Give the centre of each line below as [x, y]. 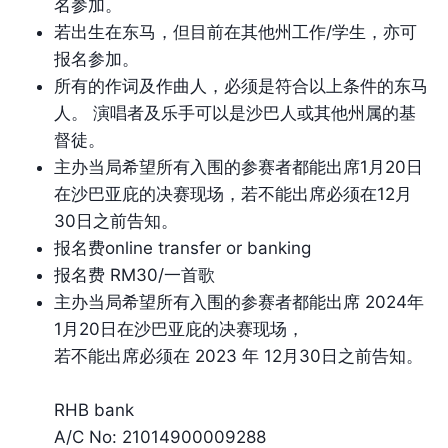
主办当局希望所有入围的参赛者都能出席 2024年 [239, 301]
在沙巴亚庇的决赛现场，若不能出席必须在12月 [233, 193]
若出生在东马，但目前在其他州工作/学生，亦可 [235, 31]
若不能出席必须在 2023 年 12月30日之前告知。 [238, 355]
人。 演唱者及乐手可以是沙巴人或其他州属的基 [235, 112]
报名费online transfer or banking [182, 247]
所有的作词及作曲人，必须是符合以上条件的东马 [241, 85]
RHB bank [94, 409]
